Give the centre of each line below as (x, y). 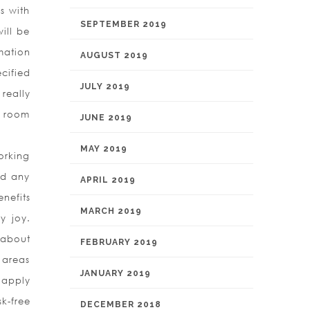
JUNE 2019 (106, 118)
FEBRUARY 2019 (119, 242)
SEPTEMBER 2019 (124, 24)
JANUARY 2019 (116, 273)
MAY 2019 (104, 149)
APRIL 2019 (108, 180)
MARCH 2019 (111, 211)
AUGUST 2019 (114, 55)
